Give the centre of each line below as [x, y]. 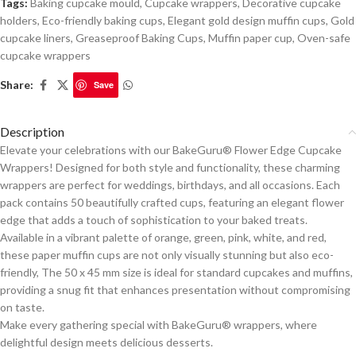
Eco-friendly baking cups [103, 21]
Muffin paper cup [250, 38]
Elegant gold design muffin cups [247, 21]
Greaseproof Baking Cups [139, 38]
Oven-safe [324, 38]
